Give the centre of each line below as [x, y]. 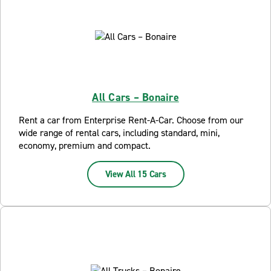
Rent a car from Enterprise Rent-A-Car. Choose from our [131, 120]
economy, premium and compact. [85, 145]
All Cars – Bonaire [135, 97]
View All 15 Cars [135, 174]
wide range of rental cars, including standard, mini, [119, 133]
